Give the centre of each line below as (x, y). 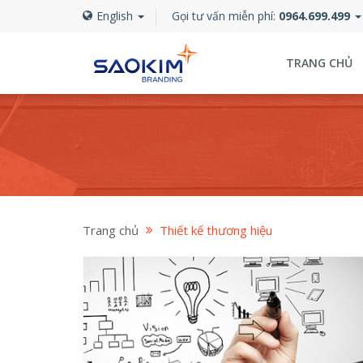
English (116, 16)
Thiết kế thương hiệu (216, 230)
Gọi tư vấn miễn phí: (225, 16)
